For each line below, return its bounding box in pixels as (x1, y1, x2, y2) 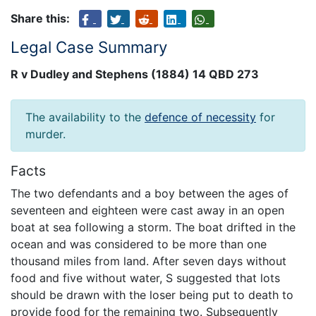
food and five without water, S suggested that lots (11, 270, 280, 285)
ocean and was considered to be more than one (11, 236, 267, 251)
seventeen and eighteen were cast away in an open (11, 202, 284, 217)
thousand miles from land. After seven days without (11, 253, 286, 268)
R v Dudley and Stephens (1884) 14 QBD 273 (11, 67, 259, 82)
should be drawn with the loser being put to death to (11, 287, 293, 302)
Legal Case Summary (11, 37, 167, 56)
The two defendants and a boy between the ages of (11, 186, 288, 200)
